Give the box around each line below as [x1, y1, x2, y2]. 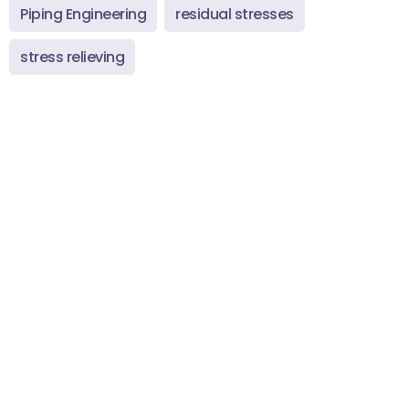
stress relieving [20, 47, 124, 68]
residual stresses [175, 4, 294, 26]
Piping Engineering [20, 4, 146, 26]
